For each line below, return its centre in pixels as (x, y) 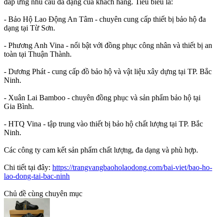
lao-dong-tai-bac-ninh (37, 176)
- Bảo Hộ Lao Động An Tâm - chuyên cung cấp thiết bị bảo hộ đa (105, 19)
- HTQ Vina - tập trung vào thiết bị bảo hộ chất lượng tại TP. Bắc (103, 124)
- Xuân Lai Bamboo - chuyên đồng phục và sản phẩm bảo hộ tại (102, 98)
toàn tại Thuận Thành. (38, 54)
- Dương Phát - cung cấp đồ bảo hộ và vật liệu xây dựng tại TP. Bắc (108, 72)
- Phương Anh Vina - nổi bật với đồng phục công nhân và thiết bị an (108, 46)
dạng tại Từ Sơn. (30, 28)
